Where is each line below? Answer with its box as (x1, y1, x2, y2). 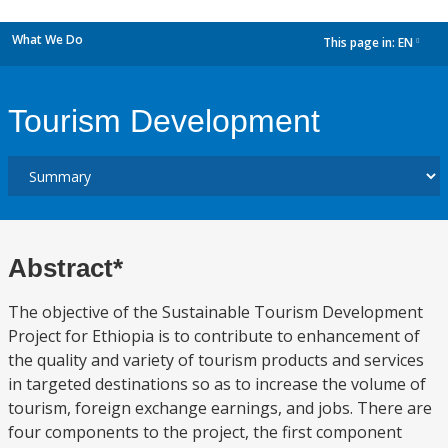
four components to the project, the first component (8, 421, 402, 443)
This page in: (323, 34, 398, 52)
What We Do (12, 31, 83, 48)
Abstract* (8, 253, 123, 283)
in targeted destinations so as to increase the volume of (8, 373, 426, 395)
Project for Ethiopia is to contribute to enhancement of (8, 325, 420, 347)
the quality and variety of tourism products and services (8, 349, 424, 371)
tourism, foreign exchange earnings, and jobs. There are (8, 397, 432, 419)
